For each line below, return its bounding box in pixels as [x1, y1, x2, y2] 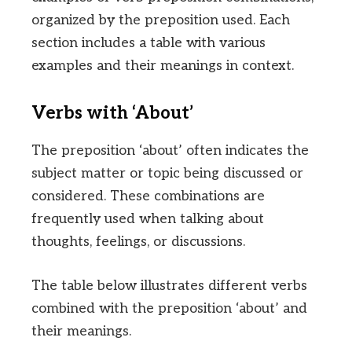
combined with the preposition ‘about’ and [31, 300, 307, 317]
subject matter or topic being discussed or [31, 165, 303, 182]
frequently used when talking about [31, 211, 264, 228]
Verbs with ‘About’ [31, 102, 194, 124]
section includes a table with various [31, 34, 266, 51]
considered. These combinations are [31, 188, 265, 205]
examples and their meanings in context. [31, 57, 294, 74]
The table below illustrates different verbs [31, 277, 307, 295]
